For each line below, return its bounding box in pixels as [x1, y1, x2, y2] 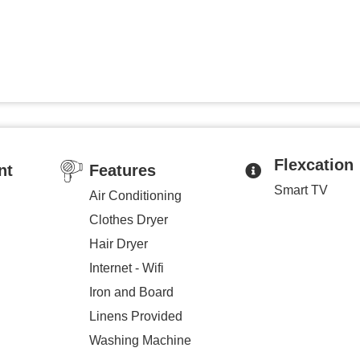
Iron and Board [88, 284, 174, 299]
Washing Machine [88, 333, 191, 347]
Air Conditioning [88, 188, 182, 202]
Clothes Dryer [88, 212, 168, 227]
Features [88, 161, 156, 179]
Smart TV [273, 182, 328, 197]
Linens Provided [88, 309, 182, 323]
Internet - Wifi [88, 260, 164, 275]
